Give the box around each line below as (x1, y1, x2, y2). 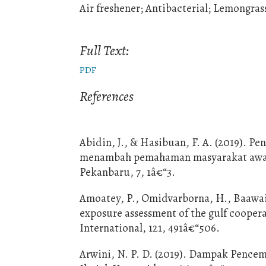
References (80, 86, 134, 106)
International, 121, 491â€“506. (80, 220, 220, 236)
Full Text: (80, 41, 129, 61)
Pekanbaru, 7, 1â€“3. (80, 164, 176, 180)
